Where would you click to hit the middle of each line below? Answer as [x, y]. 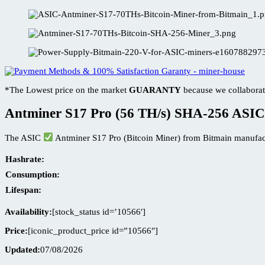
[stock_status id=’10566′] [99, 211]
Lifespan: [23, 190]
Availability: [28, 211]
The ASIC [24, 138]
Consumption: [33, 174]
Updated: [22, 249]
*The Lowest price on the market [67, 90]
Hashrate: [25, 159]
